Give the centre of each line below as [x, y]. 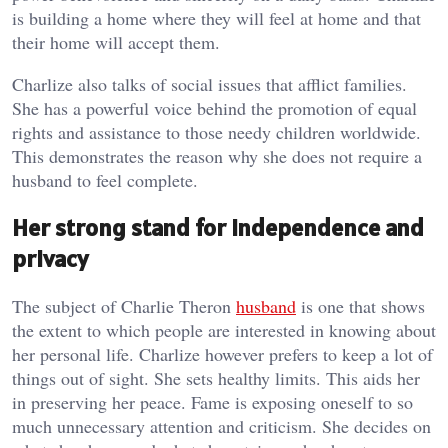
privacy [50, 258]
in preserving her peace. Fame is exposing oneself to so [212, 401]
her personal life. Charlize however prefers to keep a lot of [222, 353]
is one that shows [360, 305]
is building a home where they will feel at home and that [216, 17]
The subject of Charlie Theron [124, 305]
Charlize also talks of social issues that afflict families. [209, 83]
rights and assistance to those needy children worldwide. [216, 131]
